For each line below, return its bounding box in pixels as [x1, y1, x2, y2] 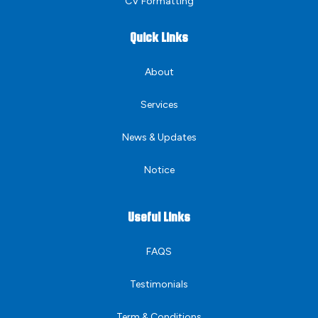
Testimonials [130, 278, 188, 291]
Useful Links [128, 209, 190, 225]
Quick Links [130, 30, 188, 45]
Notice [143, 164, 175, 177]
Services [140, 99, 178, 111]
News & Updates [121, 131, 197, 144]
